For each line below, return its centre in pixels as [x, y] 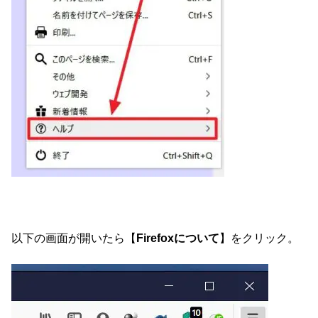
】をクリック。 [259, 238]
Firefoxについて [178, 238]
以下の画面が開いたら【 [74, 238]
